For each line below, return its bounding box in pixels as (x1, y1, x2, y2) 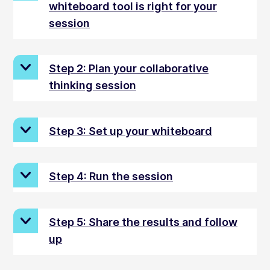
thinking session (49, 79, 136, 92)
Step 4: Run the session (49, 170, 173, 183)
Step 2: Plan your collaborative (49, 62, 209, 75)
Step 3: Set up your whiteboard (49, 124, 212, 137)
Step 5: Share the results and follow (49, 215, 237, 228)
